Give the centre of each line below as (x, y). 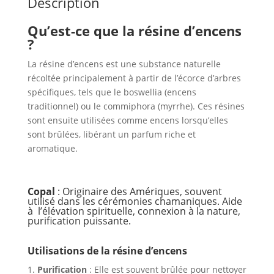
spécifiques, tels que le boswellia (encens (112, 92)
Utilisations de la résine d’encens (107, 251)
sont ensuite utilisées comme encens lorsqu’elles (128, 120)
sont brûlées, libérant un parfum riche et (111, 135)
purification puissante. (79, 221)
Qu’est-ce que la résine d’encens (134, 31)
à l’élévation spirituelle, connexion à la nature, (134, 211)
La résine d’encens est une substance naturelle (124, 64)
